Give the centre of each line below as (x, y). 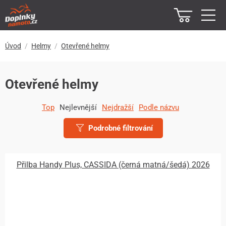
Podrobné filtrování (119, 128)
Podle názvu (159, 107)
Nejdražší (118, 107)
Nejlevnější (78, 107)
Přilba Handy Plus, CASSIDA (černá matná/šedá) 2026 (113, 165)
